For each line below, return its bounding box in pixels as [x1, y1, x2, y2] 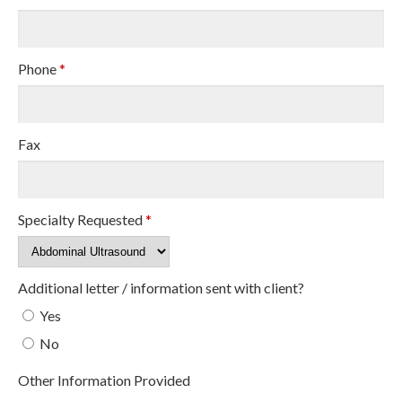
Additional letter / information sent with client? [18, 278, 304, 296]
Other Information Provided [18, 371, 190, 389]
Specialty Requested [18, 210, 145, 228]
